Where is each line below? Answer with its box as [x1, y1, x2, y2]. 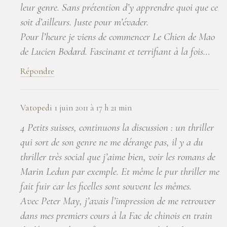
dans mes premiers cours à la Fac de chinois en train [20, 209, 212, 222]
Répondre [20, 65, 54, 77]
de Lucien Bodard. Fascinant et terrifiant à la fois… [20, 45, 210, 58]
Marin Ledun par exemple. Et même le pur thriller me [20, 165, 219, 178]
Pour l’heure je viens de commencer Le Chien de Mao [20, 30, 215, 43]
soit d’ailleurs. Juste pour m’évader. [20, 15, 148, 28]
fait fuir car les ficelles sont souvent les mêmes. [20, 179, 192, 193]
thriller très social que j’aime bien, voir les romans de [20, 150, 215, 163]
